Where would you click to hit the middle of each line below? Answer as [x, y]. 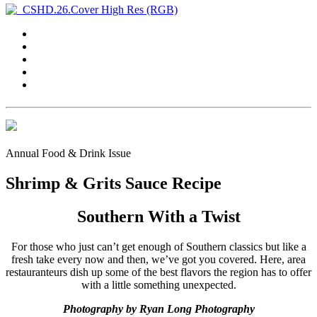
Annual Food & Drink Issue [68, 153]
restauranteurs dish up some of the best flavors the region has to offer [158, 272]
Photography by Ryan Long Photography [158, 309]
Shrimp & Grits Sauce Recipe [114, 183]
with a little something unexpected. [158, 284]
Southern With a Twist [158, 216]
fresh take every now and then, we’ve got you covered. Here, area [158, 259]
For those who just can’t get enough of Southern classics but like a [158, 246]
